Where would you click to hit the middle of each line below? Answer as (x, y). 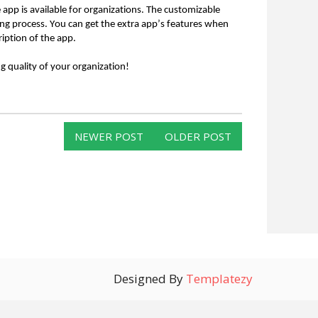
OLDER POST (198, 136)
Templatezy (219, 279)
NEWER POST (109, 136)
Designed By (150, 279)
